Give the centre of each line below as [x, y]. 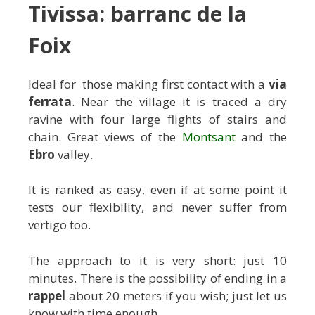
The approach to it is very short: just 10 [157, 260]
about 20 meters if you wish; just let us [176, 295]
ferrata [50, 101]
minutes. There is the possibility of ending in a [157, 278]
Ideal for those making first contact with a [148, 84]
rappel [47, 295]
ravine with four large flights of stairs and [157, 119]
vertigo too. [59, 225]
